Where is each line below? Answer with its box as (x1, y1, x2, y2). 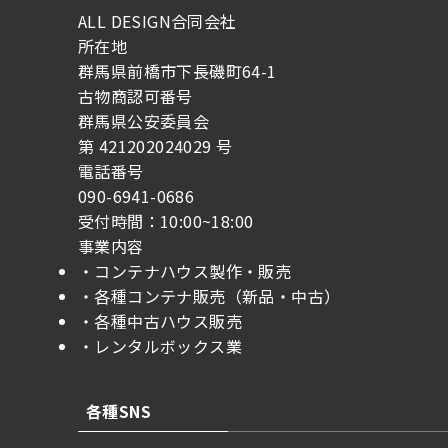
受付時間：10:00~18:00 (78, 208, 254, 233)
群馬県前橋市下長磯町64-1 (78, 58, 277, 83)
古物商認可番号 (78, 83, 193, 108)
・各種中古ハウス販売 (78, 308, 242, 333)
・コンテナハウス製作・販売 (78, 258, 292, 283)
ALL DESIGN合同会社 (78, 8, 237, 33)
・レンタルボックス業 (78, 333, 242, 358)
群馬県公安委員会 (78, 108, 210, 133)
